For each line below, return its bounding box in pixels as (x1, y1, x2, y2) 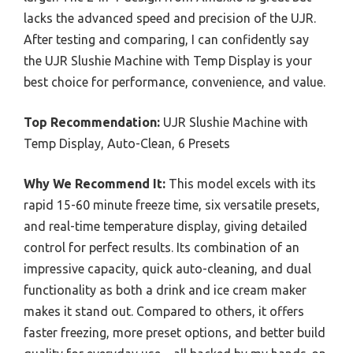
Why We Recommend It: (24, 176, 165, 191)
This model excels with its (165, 176, 316, 191)
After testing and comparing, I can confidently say (24, 32, 309, 47)
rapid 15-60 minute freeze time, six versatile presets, (24, 198, 320, 213)
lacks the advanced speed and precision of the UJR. (24, 11, 316, 26)
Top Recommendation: (24, 115, 160, 130)
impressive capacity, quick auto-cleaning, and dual (24, 262, 311, 277)
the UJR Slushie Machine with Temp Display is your (24, 54, 312, 69)
